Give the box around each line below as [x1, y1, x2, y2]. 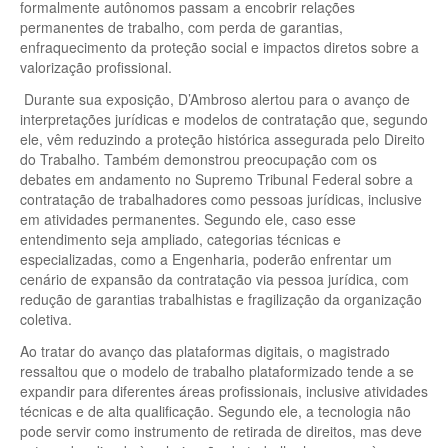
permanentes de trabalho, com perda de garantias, [20, 16, 343, 37]
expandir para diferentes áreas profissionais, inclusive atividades [20, 380, 428, 401]
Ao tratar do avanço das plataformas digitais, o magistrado [20, 340, 390, 361]
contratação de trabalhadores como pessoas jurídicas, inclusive [20, 188, 422, 209]
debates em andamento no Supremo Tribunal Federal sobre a [20, 168, 413, 189]
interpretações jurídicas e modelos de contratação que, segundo [20, 108, 428, 129]
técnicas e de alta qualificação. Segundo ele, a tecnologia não [20, 400, 411, 421]
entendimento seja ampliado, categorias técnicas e [20, 228, 341, 249]
